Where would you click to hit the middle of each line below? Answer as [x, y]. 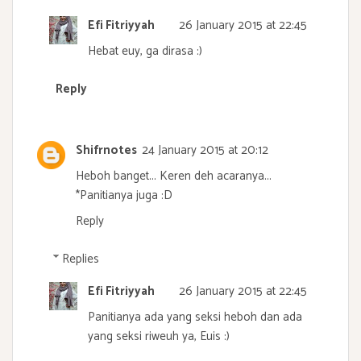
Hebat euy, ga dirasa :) [145, 51]
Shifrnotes [106, 151]
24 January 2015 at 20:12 [205, 151]
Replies [81, 259]
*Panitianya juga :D [124, 196]
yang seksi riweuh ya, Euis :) [159, 336]
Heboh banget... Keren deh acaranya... [174, 176]
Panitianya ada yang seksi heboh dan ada [195, 317]
